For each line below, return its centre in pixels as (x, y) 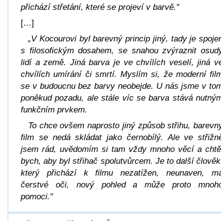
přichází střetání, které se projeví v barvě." (100, 7)
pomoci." (37, 196)
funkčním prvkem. (54, 110)
